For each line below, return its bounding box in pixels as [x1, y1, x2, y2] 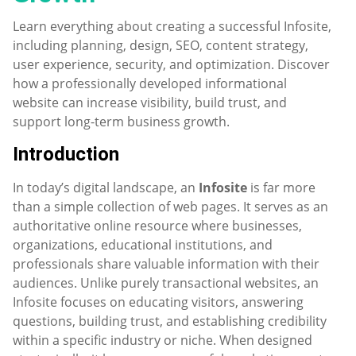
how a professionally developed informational [13, 75, 287, 93]
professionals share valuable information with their [13, 254, 319, 273]
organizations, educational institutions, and [13, 235, 273, 253]
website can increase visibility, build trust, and [13, 94, 287, 112]
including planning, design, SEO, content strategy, [13, 37, 308, 55]
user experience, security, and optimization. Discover [13, 56, 330, 74]
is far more [247, 178, 315, 196]
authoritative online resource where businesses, [13, 216, 302, 234]
